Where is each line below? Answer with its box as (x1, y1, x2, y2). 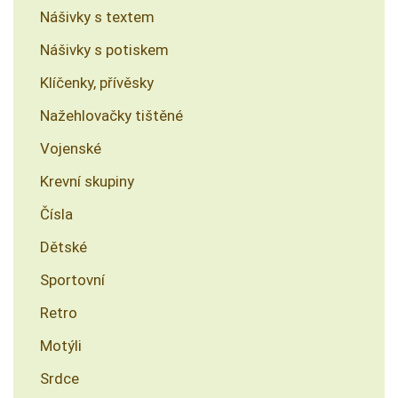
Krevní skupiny (40, 172, 134, 190)
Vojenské (40, 139, 101, 157)
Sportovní (40, 271, 105, 289)
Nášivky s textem (40, 8, 155, 26)
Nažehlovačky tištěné (40, 107, 183, 124)
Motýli (40, 337, 82, 354)
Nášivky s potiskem (40, 41, 169, 59)
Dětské (40, 238, 87, 256)
